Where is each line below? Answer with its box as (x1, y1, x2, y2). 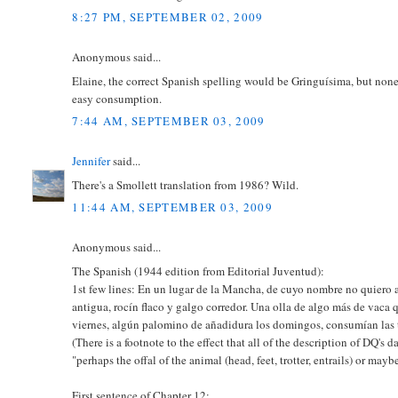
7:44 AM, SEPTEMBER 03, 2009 (72, 113, 266, 130)
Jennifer (72, 153, 111, 170)
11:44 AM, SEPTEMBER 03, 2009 (72, 199, 273, 216)
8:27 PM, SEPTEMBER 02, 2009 (72, 9, 264, 26)
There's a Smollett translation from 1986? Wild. (72, 176, 299, 193)
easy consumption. (72, 90, 163, 107)
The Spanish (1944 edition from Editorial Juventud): (72, 262, 325, 279)
